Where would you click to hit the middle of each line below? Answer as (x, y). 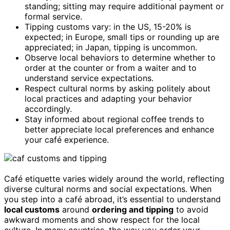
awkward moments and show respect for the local (102, 219)
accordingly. (48, 109)
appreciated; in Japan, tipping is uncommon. (111, 47)
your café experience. (67, 139)
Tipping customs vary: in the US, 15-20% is (108, 26)
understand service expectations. (89, 78)
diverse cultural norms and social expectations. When (108, 189)
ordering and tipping (133, 209)
